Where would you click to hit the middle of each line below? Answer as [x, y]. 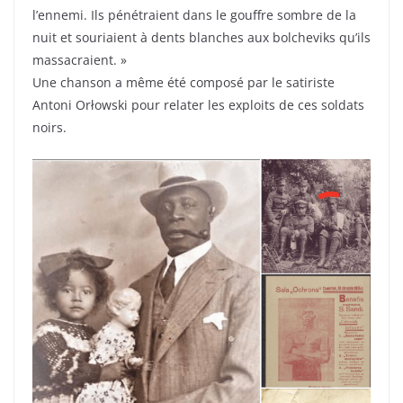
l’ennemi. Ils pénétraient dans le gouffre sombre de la [194, 15]
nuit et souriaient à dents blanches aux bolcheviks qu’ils [201, 38]
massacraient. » [80, 60]
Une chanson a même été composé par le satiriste [184, 83]
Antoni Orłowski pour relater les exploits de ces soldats [198, 105]
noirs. [49, 128]
